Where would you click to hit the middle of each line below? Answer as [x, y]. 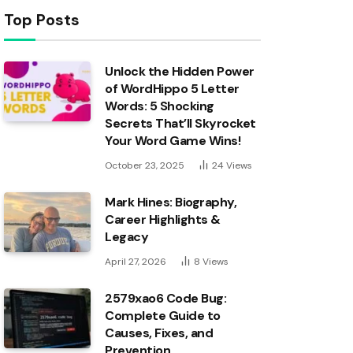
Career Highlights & [163, 219]
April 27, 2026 [136, 262]
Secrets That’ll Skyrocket [181, 123]
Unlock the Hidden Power [180, 71]
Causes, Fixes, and [159, 333]
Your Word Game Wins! [173, 141]
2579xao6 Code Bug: [166, 298]
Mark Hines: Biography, [171, 202]
